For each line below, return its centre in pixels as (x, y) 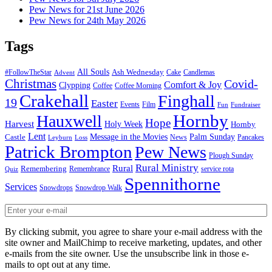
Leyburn (60, 138)
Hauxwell (69, 121)
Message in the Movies (129, 137)
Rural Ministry (167, 168)
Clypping (75, 85)
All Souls (93, 72)
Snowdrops (56, 188)
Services (21, 187)
